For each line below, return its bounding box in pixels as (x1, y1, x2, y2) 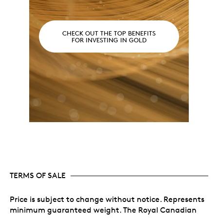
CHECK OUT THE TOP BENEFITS (62, 29, 156, 37)
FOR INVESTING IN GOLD (72, 36, 146, 44)
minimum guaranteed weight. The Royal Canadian (10, 205, 197, 215)
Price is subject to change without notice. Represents (10, 195, 204, 204)
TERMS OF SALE (10, 171, 66, 181)
